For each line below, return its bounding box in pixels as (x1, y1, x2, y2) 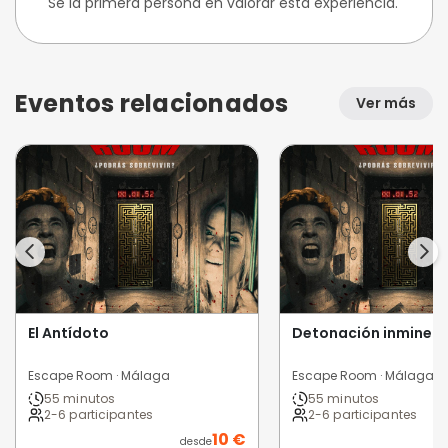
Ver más (356, 93, 416, 113)
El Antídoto (28, 323, 109, 343)
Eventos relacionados (15, 86, 289, 120)
